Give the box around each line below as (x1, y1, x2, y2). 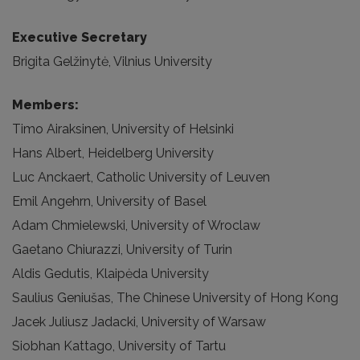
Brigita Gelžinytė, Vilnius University (12, 54, 212, 69)
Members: (12, 97, 79, 112)
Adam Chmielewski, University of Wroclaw (12, 218, 260, 233)
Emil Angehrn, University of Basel (12, 194, 207, 209)
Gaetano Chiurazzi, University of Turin (12, 242, 232, 257)
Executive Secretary (12, 30, 147, 45)
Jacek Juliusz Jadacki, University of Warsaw (12, 314, 266, 329)
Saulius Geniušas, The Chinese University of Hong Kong (12, 290, 338, 305)
